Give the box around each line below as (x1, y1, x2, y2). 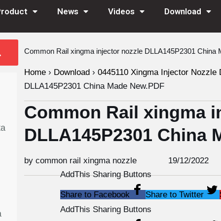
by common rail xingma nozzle (24, 156, 137, 165)
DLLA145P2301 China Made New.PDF (24, 81, 164, 91)
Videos (108, 6, 135, 16)
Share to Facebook (60, 190, 130, 199)
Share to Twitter (145, 190, 204, 199)
